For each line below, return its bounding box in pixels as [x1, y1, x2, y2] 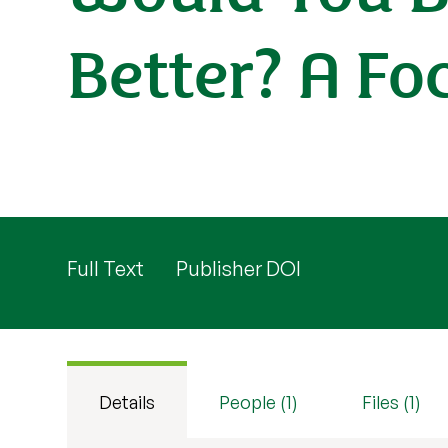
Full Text [67, 256, 145, 281]
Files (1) [362, 391, 422, 413]
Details [99, 391, 156, 413]
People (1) [219, 391, 299, 413]
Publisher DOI [176, 256, 302, 281]
